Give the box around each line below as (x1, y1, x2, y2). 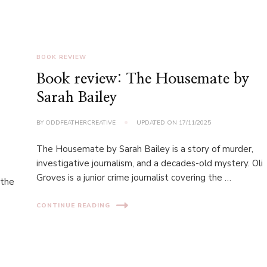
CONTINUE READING (36, 201, 111, 210)
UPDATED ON (136, 119, 179, 127)
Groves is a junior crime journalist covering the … (36, 172, 232, 184)
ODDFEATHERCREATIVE (45, 119, 116, 127)
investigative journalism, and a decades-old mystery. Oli (36, 157, 263, 169)
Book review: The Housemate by (36, 72, 250, 86)
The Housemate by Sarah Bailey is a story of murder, (36, 143, 254, 155)
